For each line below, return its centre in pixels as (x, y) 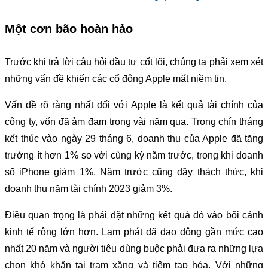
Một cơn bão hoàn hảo (69, 29)
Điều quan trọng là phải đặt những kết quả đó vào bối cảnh (134, 215)
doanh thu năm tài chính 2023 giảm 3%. (89, 188)
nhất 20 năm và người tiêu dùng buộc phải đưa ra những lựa (134, 248)
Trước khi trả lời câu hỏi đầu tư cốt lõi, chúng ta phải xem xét (134, 62)
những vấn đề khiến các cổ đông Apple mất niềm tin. (116, 78)
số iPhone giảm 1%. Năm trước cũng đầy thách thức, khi (134, 172)
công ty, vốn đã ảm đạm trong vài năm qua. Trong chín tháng (134, 121)
